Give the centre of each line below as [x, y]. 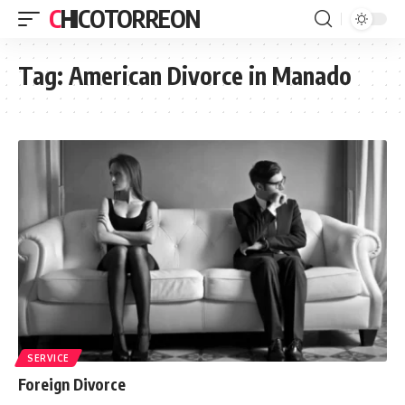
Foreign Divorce [72, 384]
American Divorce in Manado [210, 75]
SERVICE [48, 358]
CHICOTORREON [130, 19]
